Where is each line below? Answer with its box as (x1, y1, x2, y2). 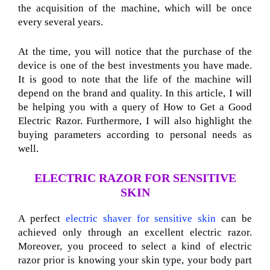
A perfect (18, 213, 66, 225)
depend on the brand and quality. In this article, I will (18, 87, 252, 99)
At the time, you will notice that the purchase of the (18, 45, 252, 57)
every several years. (18, 16, 103, 28)
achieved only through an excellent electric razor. (18, 227, 252, 239)
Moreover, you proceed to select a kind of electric (18, 240, 252, 253)
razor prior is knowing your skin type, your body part (18, 254, 252, 266)
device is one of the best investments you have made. (18, 59, 252, 71)
